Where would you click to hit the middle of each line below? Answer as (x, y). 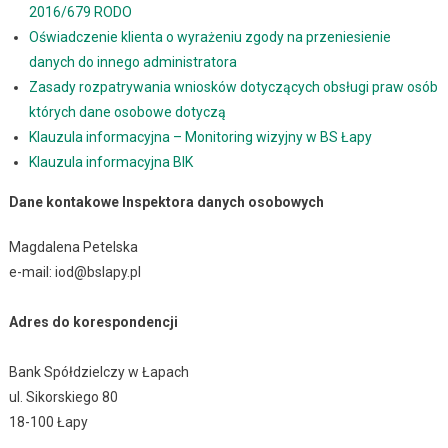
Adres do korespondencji (93, 322)
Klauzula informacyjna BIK (110, 162)
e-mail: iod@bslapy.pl (74, 272)
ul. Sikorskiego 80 (63, 397)
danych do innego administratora (132, 62)
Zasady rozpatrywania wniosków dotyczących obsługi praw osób (233, 87)
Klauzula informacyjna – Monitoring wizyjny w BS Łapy (200, 137)
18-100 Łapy (48, 422)
